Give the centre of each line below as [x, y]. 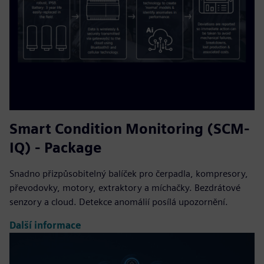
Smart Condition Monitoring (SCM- [130, 128]
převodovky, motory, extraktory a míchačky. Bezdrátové [125, 187]
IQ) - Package [55, 147]
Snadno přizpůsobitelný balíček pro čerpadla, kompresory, [129, 173]
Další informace [45, 226]
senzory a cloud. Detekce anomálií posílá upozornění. [119, 202]
